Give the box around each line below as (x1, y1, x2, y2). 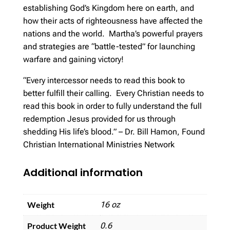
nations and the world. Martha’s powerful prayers (23, 28, 203, 39)
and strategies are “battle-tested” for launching (23, 41, 195, 51)
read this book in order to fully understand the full (23, 101, 202, 111)
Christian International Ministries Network (23, 139, 175, 149)
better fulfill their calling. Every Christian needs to (23, 88, 204, 98)
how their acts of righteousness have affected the (23, 15, 203, 26)
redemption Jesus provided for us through (23, 113, 176, 124)
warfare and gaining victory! (23, 54, 124, 64)
